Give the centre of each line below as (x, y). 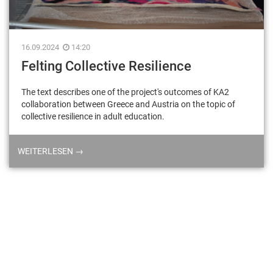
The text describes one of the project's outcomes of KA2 (125, 92)
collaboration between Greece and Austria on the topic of (128, 105)
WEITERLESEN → (51, 151)
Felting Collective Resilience (106, 66)
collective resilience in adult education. (93, 117)
